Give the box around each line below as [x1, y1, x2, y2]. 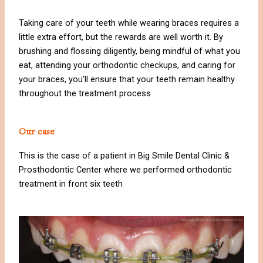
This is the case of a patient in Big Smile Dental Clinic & [19, 150, 230, 161]
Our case [19, 126, 55, 137]
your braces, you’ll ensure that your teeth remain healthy [19, 74, 235, 85]
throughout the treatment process [19, 88, 151, 99]
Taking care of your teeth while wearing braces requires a [19, 18, 240, 29]
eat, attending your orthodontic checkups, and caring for [19, 60, 236, 71]
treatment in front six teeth [19, 178, 123, 189]
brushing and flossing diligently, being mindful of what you [19, 46, 241, 57]
